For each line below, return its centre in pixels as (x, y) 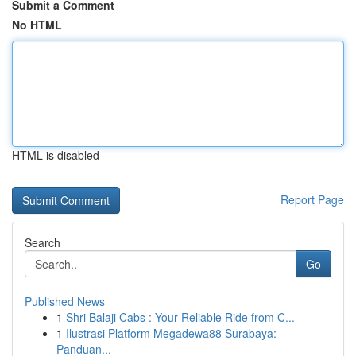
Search (43, 242)
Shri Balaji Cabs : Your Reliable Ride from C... (180, 317)
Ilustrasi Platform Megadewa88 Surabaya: (171, 333)
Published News (65, 301)
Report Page (312, 199)
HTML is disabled (56, 155)
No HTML (37, 25)
